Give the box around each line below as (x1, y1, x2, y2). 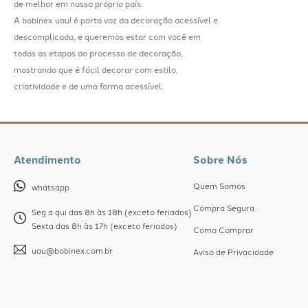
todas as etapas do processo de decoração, (14, 47, 183, 58)
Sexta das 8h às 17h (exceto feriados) (32, 220, 177, 231)
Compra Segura (192, 202, 254, 213)
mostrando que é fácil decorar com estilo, (14, 63, 178, 75)
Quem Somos (192, 180, 245, 191)
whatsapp (32, 181, 69, 192)
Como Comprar (192, 224, 254, 235)
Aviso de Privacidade (192, 246, 274, 257)
